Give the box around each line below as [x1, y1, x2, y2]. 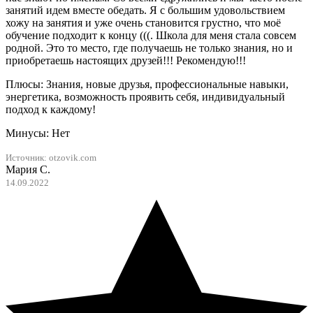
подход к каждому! [6, 103, 96, 116]
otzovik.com [49, 153, 96, 163]
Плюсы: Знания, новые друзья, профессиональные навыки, [6, 78, 289, 91]
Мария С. [6, 163, 50, 176]
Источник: [6, 153, 49, 163]
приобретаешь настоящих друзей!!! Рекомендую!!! [6, 54, 246, 67]
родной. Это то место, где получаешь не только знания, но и [6, 42, 293, 54]
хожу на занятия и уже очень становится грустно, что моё [6, 17, 281, 29]
